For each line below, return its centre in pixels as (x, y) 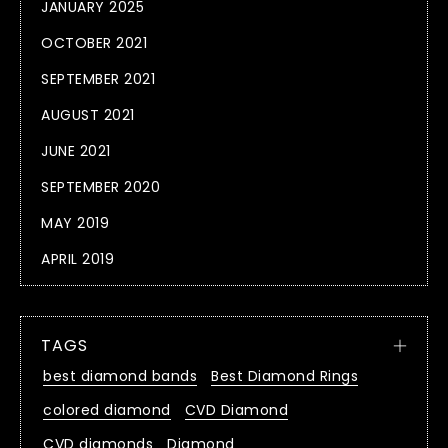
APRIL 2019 (77, 259)
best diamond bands (120, 376)
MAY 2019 (75, 223)
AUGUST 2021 (88, 115)
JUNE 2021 (76, 151)
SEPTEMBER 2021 (98, 79)
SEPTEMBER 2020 (100, 187)
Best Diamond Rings (284, 376)
